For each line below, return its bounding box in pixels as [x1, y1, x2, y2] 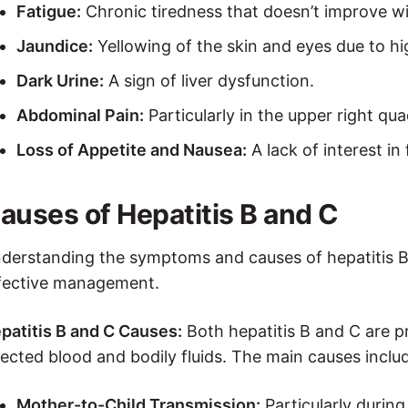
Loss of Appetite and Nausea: [16, 139, 247, 159]
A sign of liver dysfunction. [104, 70, 314, 90]
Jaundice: [16, 36, 93, 56]
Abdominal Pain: [16, 105, 144, 125]
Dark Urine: [16, 70, 104, 90]
